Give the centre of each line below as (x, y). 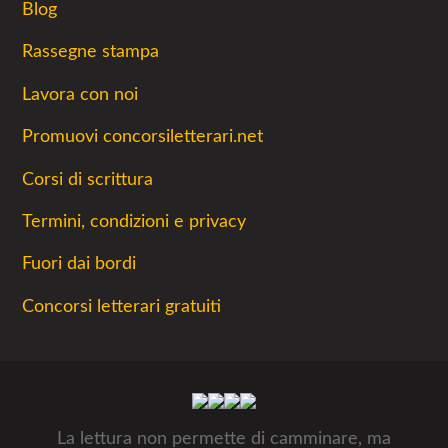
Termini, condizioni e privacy (134, 221)
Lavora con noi (80, 94)
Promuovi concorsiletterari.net (142, 137)
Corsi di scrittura (87, 179)
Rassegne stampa (90, 52)
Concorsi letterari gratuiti (121, 306)
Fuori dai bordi (79, 264)
